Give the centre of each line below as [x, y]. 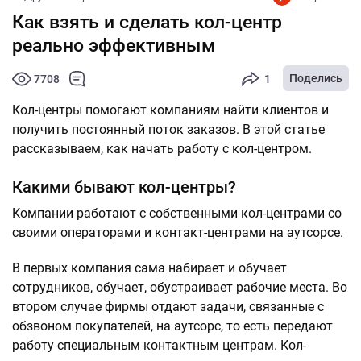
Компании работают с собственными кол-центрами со [177, 213]
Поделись [316, 78]
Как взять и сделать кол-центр [147, 22]
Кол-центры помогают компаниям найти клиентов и [170, 110]
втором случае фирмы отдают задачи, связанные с [168, 307]
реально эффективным [114, 46]
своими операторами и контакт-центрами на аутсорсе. [179, 232]
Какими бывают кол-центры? [124, 187]
